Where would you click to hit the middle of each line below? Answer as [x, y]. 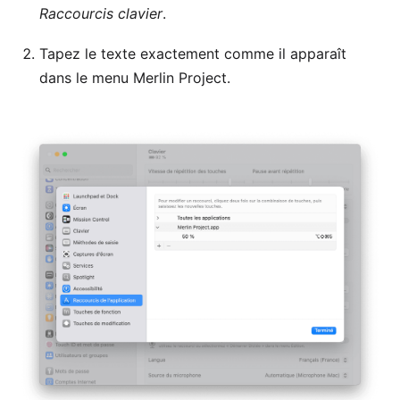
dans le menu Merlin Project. [135, 77]
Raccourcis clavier [101, 13]
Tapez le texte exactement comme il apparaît [193, 53]
